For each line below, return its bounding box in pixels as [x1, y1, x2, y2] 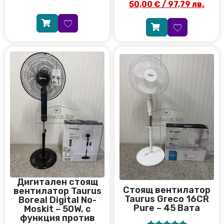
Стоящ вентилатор [123, 184, 210, 195]
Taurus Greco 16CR [124, 193, 209, 204]
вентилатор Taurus [13, 185, 101, 196]
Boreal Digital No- [18, 194, 96, 205]
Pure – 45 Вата [133, 202, 200, 213]
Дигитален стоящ [16, 176, 98, 187]
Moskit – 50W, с [23, 203, 91, 214]
